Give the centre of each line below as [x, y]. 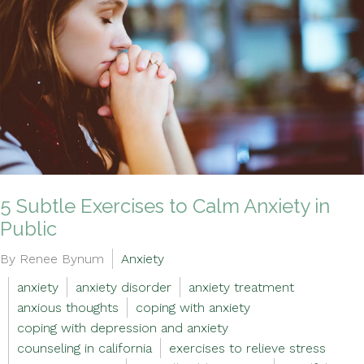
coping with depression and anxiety [123, 328]
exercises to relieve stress [247, 348]
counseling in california [84, 348]
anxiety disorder [123, 287]
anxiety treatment [241, 287]
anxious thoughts [68, 308]
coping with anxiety [193, 308]
